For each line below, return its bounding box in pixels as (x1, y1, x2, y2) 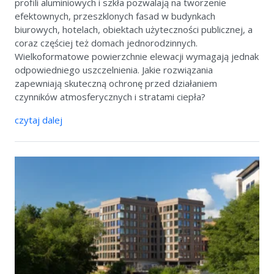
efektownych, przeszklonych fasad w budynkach (15, 10, 215, 23)
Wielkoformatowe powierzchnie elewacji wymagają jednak (15, 50, 259, 63)
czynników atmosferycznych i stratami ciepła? (15, 91, 206, 103)
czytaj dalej (15, 114, 62, 127)
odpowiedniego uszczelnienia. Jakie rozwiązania (15, 64, 213, 76)
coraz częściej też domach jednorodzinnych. (15, 37, 198, 50)
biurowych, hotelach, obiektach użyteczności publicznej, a (15, 23, 253, 36)
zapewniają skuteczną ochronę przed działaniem (15, 77, 217, 90)
